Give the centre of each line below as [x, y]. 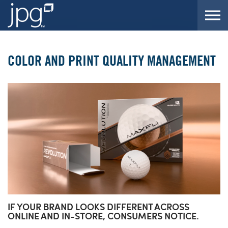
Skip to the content [113, 10]
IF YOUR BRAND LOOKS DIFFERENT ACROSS [98, 207]
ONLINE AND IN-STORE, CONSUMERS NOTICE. [103, 216]
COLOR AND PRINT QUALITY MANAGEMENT [112, 61]
